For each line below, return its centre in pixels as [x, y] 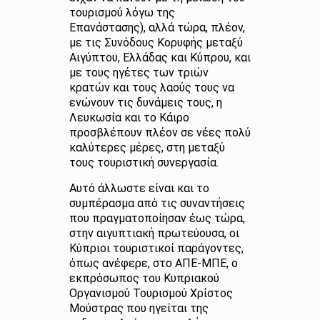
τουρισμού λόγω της [122, 12]
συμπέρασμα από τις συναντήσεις [157, 203]
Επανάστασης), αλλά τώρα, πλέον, [157, 27]
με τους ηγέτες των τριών [139, 72]
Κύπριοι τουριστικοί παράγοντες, [156, 248]
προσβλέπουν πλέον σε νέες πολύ [160, 132]
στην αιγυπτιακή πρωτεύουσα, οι [154, 233]
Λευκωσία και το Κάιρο [129, 117]
